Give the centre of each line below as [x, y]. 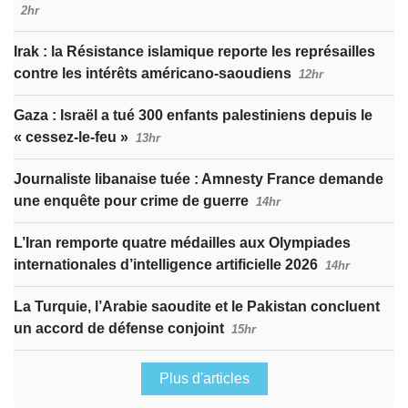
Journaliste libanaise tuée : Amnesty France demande [199, 179]
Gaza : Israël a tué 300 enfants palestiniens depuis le [193, 116]
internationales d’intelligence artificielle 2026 [166, 265]
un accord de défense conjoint [119, 329]
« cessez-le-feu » [71, 138]
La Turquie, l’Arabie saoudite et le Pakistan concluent [197, 307]
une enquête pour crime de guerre [131, 201]
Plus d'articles [204, 379]
